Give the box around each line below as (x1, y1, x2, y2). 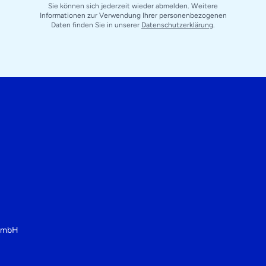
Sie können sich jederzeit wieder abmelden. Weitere (48, 2, 218, 11)
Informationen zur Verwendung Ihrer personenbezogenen (39, 11, 227, 20)
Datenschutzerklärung (141, 21, 213, 30)
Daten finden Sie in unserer (51, 21, 141, 30)
